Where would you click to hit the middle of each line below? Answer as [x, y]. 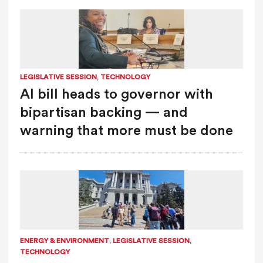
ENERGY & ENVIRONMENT [64, 240]
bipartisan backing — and [104, 112]
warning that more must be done [126, 131]
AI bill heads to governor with [116, 94]
